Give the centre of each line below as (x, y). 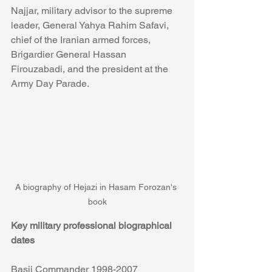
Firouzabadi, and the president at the (91, 69)
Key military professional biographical (93, 226)
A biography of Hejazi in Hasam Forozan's (97, 187)
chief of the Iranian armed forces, (82, 40)
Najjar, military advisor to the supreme (93, 11)
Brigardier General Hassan (70, 55)
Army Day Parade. (51, 84)
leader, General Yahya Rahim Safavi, (91, 25)
